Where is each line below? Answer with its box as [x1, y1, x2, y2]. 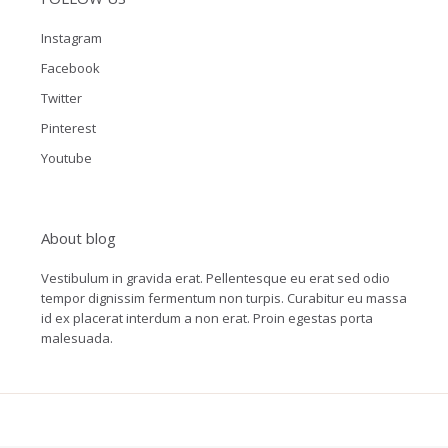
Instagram [40, 29, 102, 47]
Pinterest [40, 119, 96, 137]
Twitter [40, 89, 82, 107]
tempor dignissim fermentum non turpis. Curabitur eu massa [40, 289, 407, 307]
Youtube [40, 149, 92, 167]
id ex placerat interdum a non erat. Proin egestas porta [40, 309, 373, 327]
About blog [40, 228, 116, 248]
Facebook [40, 59, 100, 77]
